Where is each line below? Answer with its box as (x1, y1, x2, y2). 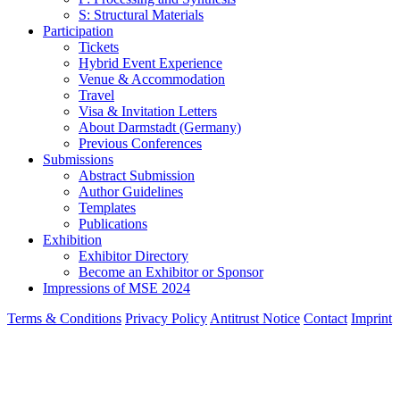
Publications (79, 216, 147, 232)
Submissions (43, 152, 113, 168)
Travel (79, 87, 114, 104)
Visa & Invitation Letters (79, 104, 217, 120)
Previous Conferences (79, 136, 202, 152)
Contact (304, 311, 347, 327)
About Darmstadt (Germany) (79, 120, 241, 136)
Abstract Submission (79, 168, 195, 184)
